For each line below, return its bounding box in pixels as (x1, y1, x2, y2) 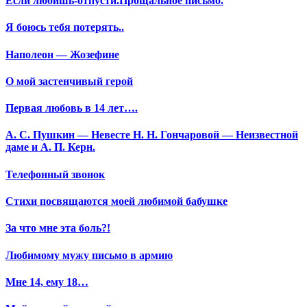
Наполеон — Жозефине (5, 48, 119, 60)
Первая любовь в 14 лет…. (5, 102, 138, 114)
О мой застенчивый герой (5, 75, 133, 87)
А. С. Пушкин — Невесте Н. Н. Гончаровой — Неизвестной (5, 129, 298, 141)
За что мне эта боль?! (5, 222, 110, 234)
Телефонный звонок (5, 168, 105, 180)
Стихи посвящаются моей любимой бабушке (5, 195, 228, 207)
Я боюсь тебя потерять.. (5, 21, 124, 34)
